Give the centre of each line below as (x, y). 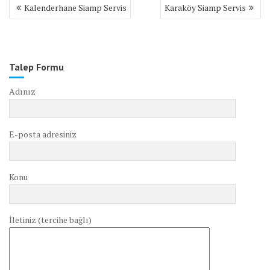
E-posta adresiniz (43, 134)
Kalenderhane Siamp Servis (75, 7)
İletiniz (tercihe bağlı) (50, 219)
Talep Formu (36, 67)
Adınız (22, 91)
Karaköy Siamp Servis (205, 7)
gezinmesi (35, 15)
